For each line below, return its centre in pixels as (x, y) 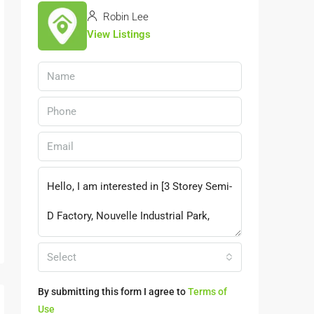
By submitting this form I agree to (113, 292)
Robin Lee (124, 17)
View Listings (119, 35)
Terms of (207, 292)
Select (62, 258)
